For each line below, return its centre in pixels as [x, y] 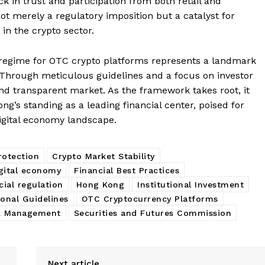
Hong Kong [100, 184]
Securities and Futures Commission [152, 213]
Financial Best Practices [127, 170]
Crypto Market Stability [104, 156]
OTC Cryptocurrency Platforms [150, 198]
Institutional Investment [190, 184]
